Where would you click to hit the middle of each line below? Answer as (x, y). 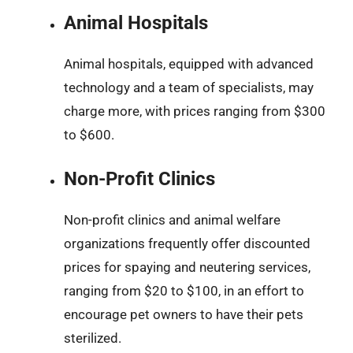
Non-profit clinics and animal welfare (172, 220)
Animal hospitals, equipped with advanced (189, 63)
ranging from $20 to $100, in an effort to (184, 291)
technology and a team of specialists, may (189, 87)
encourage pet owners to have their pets (184, 314)
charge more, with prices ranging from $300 (195, 111)
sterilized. (93, 338)
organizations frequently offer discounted (187, 243)
